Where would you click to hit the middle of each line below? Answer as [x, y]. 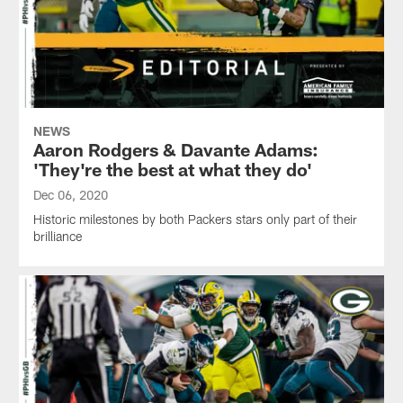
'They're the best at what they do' [172, 169]
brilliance [57, 236]
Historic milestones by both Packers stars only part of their [195, 219]
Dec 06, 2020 [70, 194]
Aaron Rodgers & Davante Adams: [175, 149]
